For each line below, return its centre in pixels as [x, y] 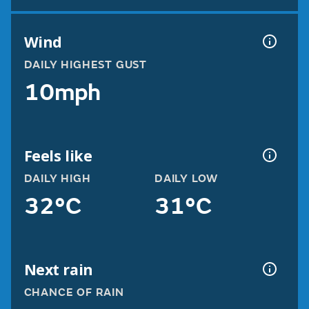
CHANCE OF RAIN [74, 293]
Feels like [58, 155]
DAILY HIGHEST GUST [85, 65]
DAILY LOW [187, 179]
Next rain [58, 269]
